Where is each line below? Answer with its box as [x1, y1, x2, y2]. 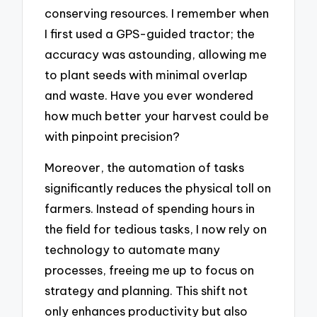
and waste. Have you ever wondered [45, 87, 254, 103]
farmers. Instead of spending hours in [45, 201, 255, 217]
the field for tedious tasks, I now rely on [45, 221, 267, 237]
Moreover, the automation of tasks [45, 160, 245, 175]
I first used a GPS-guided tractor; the [45, 25, 255, 41]
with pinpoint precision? [45, 128, 180, 144]
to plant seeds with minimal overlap [45, 67, 248, 82]
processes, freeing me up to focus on [45, 263, 255, 278]
